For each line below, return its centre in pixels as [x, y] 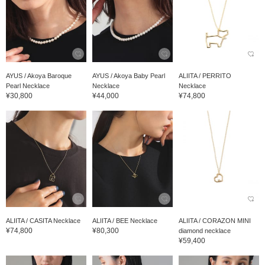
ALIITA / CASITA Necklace [43, 220]
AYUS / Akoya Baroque [39, 75]
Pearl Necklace [28, 85]
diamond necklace [204, 230]
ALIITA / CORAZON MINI [214, 220]
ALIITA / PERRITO [205, 75]
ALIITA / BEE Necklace [125, 220]
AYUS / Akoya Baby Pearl [128, 75]
